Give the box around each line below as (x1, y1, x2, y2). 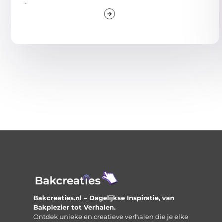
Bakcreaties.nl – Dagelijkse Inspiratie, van (33, 193, 175, 202)
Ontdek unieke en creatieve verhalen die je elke (33, 212, 189, 221)
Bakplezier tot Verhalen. (33, 203, 116, 211)
